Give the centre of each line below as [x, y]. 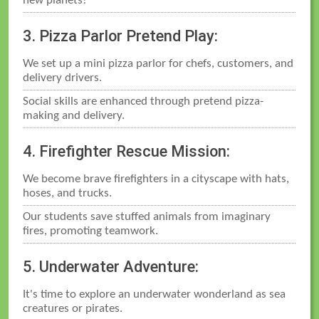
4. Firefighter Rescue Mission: [127, 151]
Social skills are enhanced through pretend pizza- [143, 101]
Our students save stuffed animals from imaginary [147, 216]
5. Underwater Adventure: [111, 266]
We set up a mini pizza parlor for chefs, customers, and [158, 63]
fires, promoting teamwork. [91, 231]
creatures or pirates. [73, 308]
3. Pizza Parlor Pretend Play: [121, 36]
